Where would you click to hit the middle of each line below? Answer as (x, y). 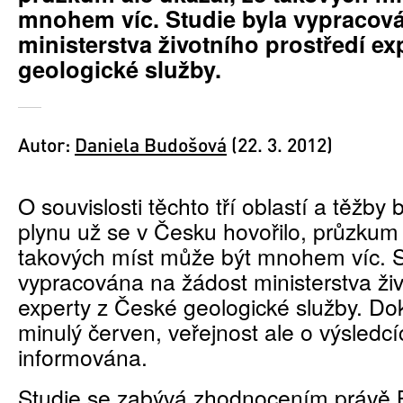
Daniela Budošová (151, 145)
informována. (83, 357)
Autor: (46, 145)
